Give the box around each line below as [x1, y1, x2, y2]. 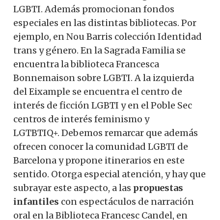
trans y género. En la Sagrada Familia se [13, 44, 186, 56]
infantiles [13, 195, 61, 207]
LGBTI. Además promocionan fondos [13, 3, 174, 15]
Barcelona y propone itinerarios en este [13, 154, 185, 166]
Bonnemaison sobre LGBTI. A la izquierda [13, 72, 194, 83]
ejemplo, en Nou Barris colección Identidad [13, 30, 202, 42]
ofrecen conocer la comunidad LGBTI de [13, 140, 188, 152]
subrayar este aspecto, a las [13, 182, 133, 193]
